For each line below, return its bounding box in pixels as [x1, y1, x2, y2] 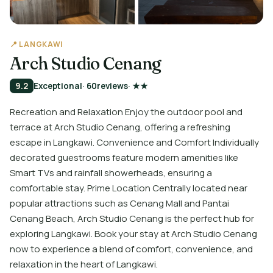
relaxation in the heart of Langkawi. [10, 258, 158, 271]
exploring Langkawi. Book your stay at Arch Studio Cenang [10, 227, 257, 240]
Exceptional [34, 80, 82, 91]
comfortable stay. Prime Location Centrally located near [10, 182, 247, 194]
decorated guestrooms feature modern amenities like [10, 151, 238, 164]
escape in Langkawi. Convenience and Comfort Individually [10, 136, 259, 149]
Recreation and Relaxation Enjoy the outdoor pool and [10, 105, 243, 118]
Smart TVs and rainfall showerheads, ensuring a [10, 166, 212, 179]
